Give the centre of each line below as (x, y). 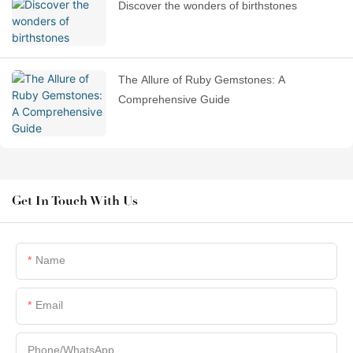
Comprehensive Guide (174, 100)
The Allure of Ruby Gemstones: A (202, 80)
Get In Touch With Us (75, 201)
